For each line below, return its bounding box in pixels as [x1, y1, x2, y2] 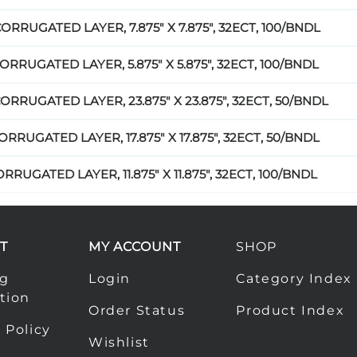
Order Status [88, 303, 186, 319]
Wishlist [88, 335, 150, 351]
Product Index [236, 303, 345, 319]
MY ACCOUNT [88, 239, 181, 255]
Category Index [236, 271, 352, 287]
